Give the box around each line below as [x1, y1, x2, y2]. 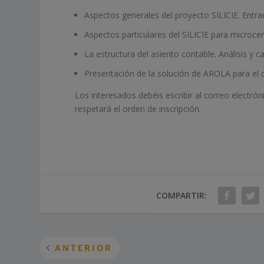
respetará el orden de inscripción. [75, 103, 202, 114]
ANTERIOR [55, 242, 113, 253]
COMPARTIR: [156, 189, 207, 201]
